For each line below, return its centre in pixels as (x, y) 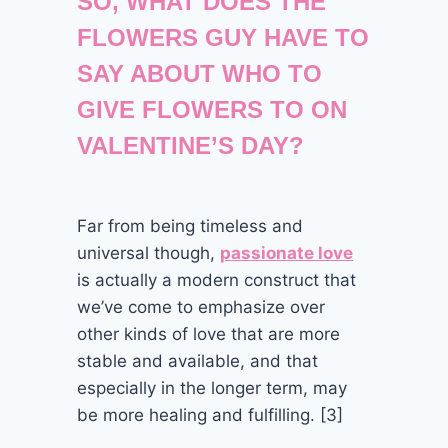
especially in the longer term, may (212, 387)
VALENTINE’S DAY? (191, 145)
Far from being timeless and (190, 225)
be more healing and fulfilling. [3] (210, 414)
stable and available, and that (198, 360)
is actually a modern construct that (217, 279)
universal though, (149, 252)
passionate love (287, 252)
